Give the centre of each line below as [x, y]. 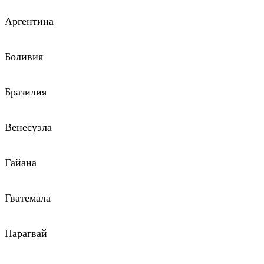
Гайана [21, 163]
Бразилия [26, 92]
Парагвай [26, 234]
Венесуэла [28, 128]
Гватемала [28, 198]
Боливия [24, 57]
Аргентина [29, 22]
